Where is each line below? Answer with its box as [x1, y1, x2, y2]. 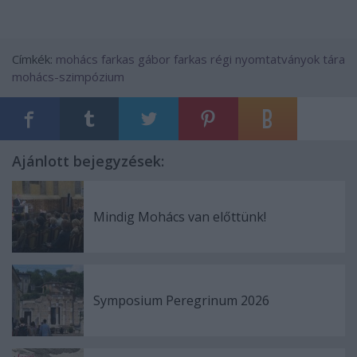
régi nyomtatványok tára [210, 50, 345, 67]
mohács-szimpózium [12, 68, 124, 84]
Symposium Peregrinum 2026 [93, 291, 269, 309]
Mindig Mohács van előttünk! [93, 207, 266, 226]
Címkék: [12, 50, 56, 67]
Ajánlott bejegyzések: [12, 151, 164, 171]
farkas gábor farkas [101, 50, 207, 67]
